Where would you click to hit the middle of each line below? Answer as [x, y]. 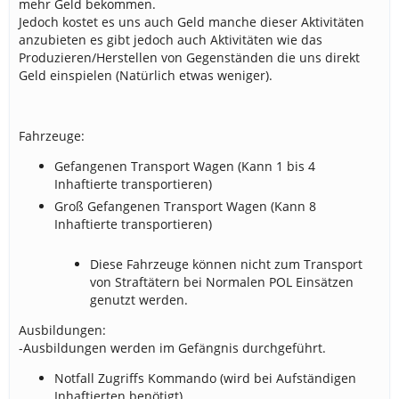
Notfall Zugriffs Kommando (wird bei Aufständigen [205, 378]
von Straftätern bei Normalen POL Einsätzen [222, 282]
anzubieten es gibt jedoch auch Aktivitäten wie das [171, 40]
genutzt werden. [139, 300]
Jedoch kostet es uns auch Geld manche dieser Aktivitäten [191, 22]
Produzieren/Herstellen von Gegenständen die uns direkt [189, 57]
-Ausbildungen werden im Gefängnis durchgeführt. [172, 348]
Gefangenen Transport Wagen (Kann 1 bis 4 [185, 166]
